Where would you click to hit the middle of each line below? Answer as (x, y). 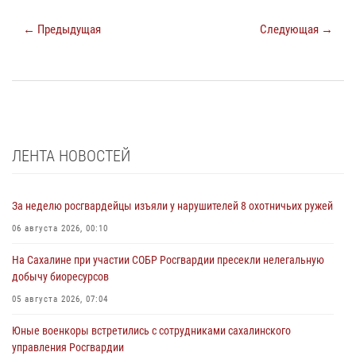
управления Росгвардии (68, 348)
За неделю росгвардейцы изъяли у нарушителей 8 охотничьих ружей (172, 206)
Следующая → (296, 30)
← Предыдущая (62, 30)
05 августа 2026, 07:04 (60, 300)
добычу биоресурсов (60, 277)
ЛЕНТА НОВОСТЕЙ (71, 156)
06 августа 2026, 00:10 (60, 229)
